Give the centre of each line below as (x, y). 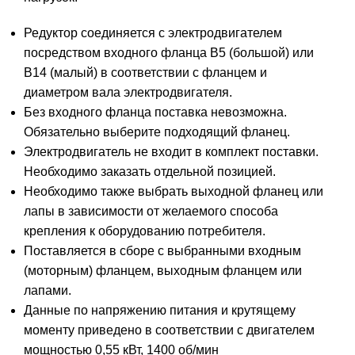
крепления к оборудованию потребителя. (145, 231)
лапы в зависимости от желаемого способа (151, 212)
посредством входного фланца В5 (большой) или (169, 53)
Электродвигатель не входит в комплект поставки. (171, 152)
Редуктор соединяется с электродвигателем (153, 33)
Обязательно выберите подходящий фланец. (157, 132)
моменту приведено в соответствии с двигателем (169, 330)
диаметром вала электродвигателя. (128, 93)
